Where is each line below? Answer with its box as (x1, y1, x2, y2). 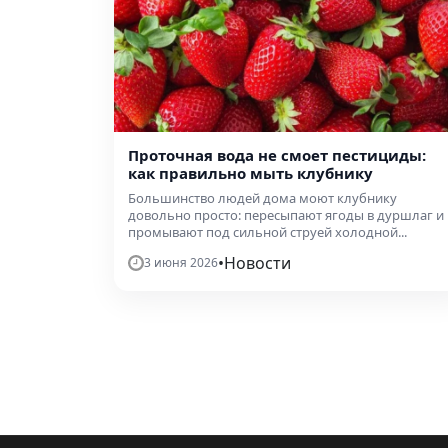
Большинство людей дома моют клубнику (128, 189, 397, 208)
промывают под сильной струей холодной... (128, 223, 407, 242)
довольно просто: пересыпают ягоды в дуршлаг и (128, 206, 444, 225)
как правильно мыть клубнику (128, 163, 373, 184)
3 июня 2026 (144, 254, 218, 272)
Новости (224, 252, 291, 275)
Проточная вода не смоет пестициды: (128, 145, 426, 166)
